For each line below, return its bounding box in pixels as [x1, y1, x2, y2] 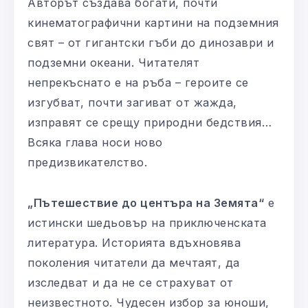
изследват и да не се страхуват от [27, 275, 234, 289]
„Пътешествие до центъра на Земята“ [27, 195, 264, 210]
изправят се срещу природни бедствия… [27, 115, 272, 129]
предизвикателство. [27, 155, 147, 169]
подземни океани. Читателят [27, 55, 199, 69]
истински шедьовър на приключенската [27, 215, 267, 230]
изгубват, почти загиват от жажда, [27, 95, 237, 109]
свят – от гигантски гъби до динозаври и [27, 35, 274, 49]
